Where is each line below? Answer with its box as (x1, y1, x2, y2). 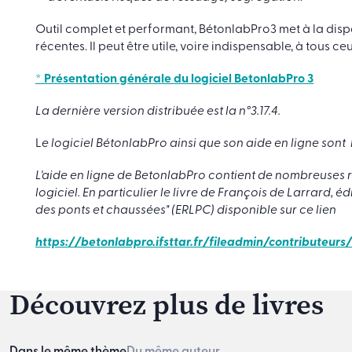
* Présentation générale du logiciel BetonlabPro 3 (35, 73, 313, 86)
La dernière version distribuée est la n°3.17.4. (35, 105, 280, 118)
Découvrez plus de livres (9, 285, 324, 324)
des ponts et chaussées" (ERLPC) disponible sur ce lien (35, 204, 339, 217)
